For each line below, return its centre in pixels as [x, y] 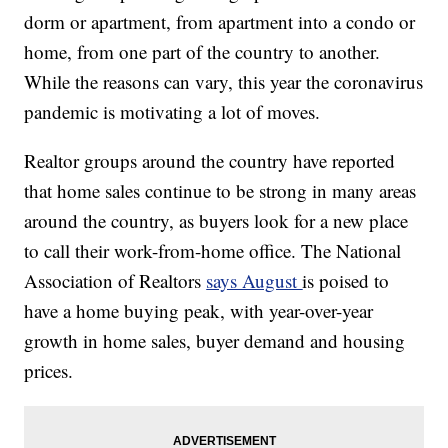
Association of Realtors [115, 281]
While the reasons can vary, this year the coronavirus [224, 82]
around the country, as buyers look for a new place [216, 221]
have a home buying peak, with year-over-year [199, 311]
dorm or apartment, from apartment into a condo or [220, 22]
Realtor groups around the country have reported [210, 161]
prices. [49, 371]
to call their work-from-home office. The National [213, 251]
